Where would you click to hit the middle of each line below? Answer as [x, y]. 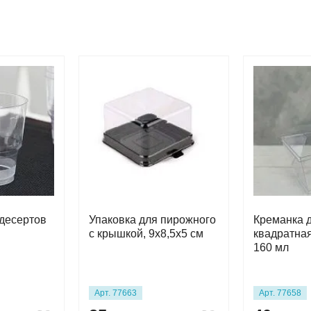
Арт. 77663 [116, 293]
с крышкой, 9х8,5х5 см [146, 234]
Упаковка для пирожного [152, 220]
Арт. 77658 [280, 293]
